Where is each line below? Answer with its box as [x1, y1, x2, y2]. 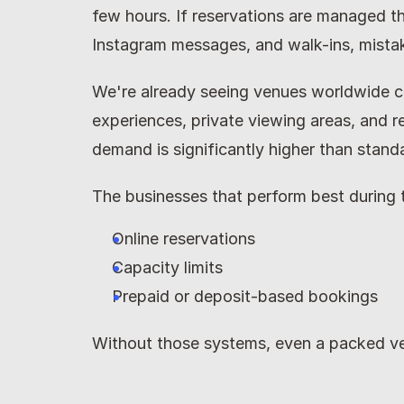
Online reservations [112, 229, 255, 248]
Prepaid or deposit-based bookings [112, 287, 378, 306]
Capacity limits [112, 258, 223, 277]
